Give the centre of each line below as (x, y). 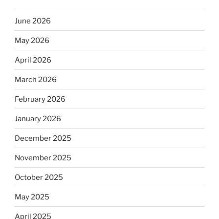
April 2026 (33, 60)
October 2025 (39, 177)
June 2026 (33, 21)
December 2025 (43, 138)
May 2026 (32, 40)
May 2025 (32, 197)
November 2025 (43, 158)
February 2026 (40, 99)
